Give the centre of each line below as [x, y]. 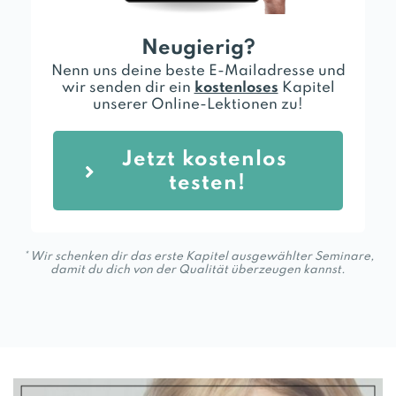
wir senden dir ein [128, 88]
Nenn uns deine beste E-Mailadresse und [198, 71]
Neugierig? [198, 48]
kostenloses [236, 88]
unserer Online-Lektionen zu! [198, 105]
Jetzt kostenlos [204, 160]
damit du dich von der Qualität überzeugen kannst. [198, 270]
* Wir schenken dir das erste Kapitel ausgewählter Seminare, [198, 257]
